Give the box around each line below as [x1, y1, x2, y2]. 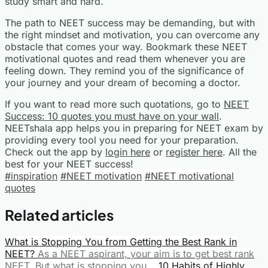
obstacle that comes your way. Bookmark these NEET [5, 40, 247, 53]
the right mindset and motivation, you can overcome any [5, 28, 260, 41]
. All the [223, 145, 257, 158]
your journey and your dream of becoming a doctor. [5, 76, 240, 89]
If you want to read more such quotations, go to [5, 98, 224, 110]
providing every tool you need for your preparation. [5, 133, 239, 146]
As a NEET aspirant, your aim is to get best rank [38, 247, 254, 260]
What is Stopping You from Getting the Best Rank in [5, 235, 237, 248]
